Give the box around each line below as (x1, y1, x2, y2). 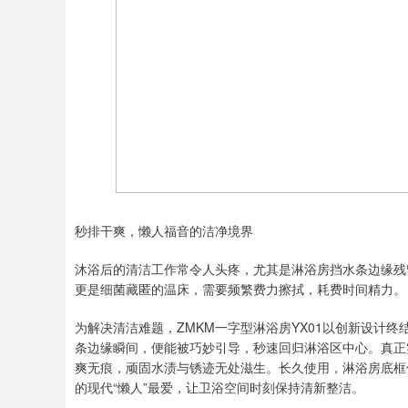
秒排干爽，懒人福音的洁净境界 (75, 221, 253, 240)
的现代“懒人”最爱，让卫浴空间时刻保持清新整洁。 (75, 378, 364, 397)
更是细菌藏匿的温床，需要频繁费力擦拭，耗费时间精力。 (75, 280, 406, 299)
